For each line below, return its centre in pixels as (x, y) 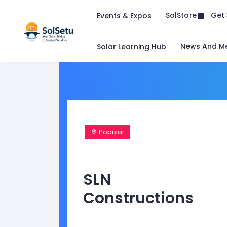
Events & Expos (124, 15)
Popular (111, 132)
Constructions (138, 198)
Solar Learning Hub (131, 46)
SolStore (181, 15)
